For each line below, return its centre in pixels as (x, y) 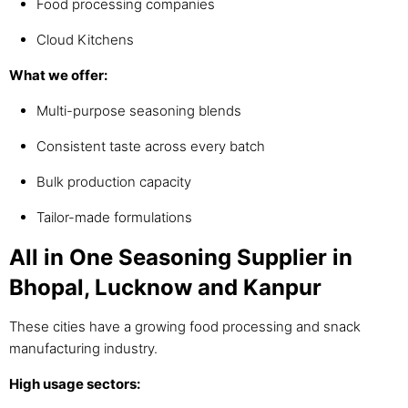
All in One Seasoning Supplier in (181, 258)
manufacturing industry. (83, 349)
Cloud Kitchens (85, 40)
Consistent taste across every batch (151, 147)
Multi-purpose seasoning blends (139, 111)
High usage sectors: (75, 384)
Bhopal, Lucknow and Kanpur (165, 288)
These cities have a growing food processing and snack (185, 327)
